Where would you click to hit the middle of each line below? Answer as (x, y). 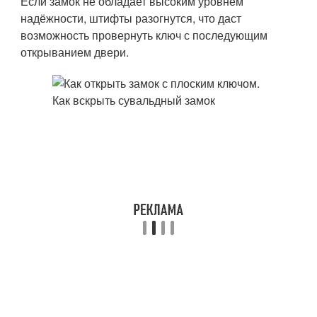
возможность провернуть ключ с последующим (144, 35)
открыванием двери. (75, 52)
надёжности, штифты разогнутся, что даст (131, 18)
